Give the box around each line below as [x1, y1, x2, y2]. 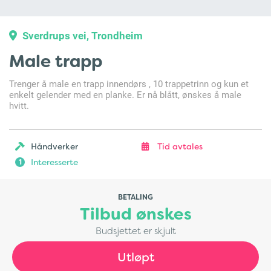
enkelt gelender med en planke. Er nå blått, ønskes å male [9, 88, 241, 100]
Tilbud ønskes [79, 203, 192, 225]
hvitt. [9, 99, 29, 111]
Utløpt [117, 249, 154, 265]
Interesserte [31, 157, 78, 168]
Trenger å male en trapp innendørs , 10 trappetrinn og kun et [9, 77, 249, 90]
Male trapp [9, 50, 102, 73]
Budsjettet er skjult [95, 225, 176, 237]
